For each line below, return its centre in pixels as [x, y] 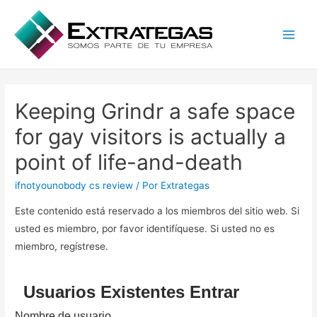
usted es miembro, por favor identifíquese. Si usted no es [145, 229]
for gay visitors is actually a [151, 137]
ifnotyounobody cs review [74, 186]
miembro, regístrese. [62, 247]
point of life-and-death [129, 162]
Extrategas [185, 186]
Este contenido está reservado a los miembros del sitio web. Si [157, 211]
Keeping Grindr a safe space [155, 111]
